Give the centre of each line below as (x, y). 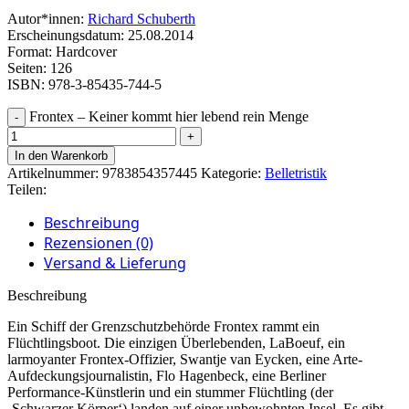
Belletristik (296, 173)
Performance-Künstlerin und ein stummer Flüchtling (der (170, 393)
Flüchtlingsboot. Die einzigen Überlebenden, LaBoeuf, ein (176, 343)
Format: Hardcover (62, 52)
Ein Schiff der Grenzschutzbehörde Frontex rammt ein (163, 327)
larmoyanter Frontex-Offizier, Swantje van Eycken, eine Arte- (185, 360)
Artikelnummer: (55, 173)
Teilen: (27, 190)
